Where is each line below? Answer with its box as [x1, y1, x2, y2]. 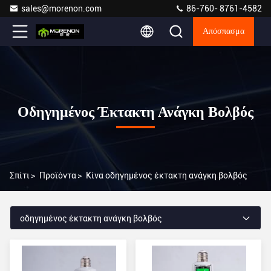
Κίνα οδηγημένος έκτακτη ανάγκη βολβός [86, 171, 247, 180]
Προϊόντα [39, 171, 76, 180]
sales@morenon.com [21, 4, 102, 13]
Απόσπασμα [203, 27, 244, 36]
